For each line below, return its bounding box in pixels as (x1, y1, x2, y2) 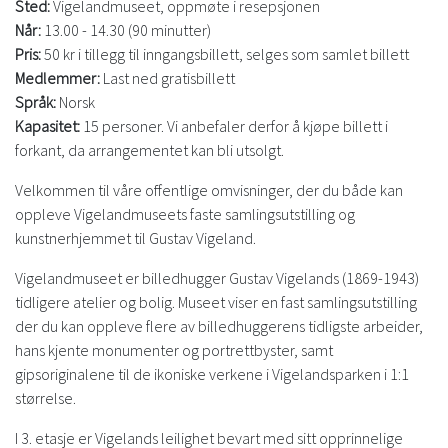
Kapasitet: (15, 116, 80, 137)
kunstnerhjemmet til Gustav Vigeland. (15, 228, 256, 249)
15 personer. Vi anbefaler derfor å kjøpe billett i (80, 116, 388, 137)
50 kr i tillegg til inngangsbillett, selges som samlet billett (44, 44, 412, 65)
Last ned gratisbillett (103, 68, 235, 89)
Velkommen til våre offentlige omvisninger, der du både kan (15, 180, 403, 201)
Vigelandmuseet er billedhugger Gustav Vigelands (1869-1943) (15, 268, 419, 289)
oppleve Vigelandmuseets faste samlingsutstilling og (15, 204, 355, 225)
